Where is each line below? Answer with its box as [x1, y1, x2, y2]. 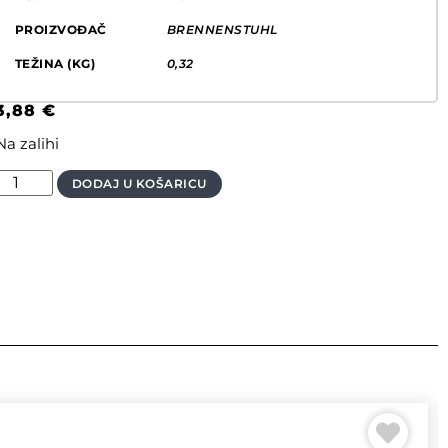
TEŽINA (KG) [14, 56, 96, 72]
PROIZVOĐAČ [14, 22, 107, 38]
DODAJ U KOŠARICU [71, 175, 207, 191]
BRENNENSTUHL [166, 22, 278, 38]
